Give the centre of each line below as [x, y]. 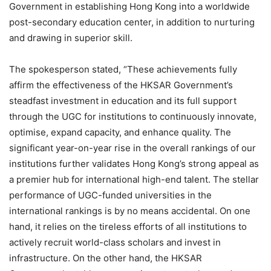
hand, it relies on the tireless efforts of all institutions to [128, 227]
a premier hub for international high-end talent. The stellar [134, 180]
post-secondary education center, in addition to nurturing [132, 22]
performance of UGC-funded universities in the [110, 195]
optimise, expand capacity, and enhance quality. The [120, 132]
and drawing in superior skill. [71, 38]
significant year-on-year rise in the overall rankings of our [132, 148]
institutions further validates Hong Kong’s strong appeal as [134, 164]
